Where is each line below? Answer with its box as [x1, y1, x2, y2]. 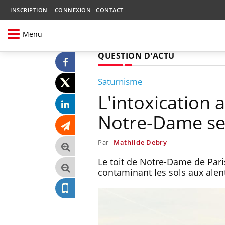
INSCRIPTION [10, 6, 48, 14]
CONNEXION [54, 6, 91, 14]
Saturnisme [98, 75, 143, 87]
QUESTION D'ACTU [98, 50, 175, 61]
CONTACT [96, 6, 124, 14]
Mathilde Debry [113, 137, 167, 147]
